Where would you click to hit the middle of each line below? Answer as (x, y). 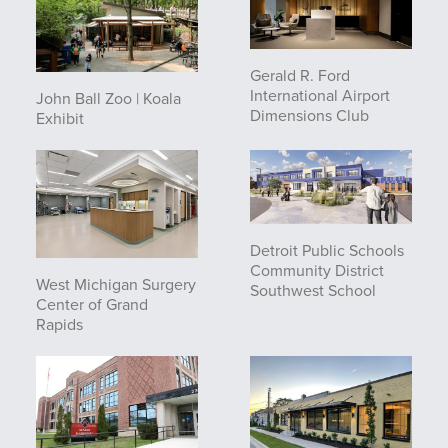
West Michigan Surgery (116, 284)
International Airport (320, 96)
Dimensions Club (309, 116)
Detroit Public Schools (327, 251)
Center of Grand (92, 304)
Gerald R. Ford (300, 76)
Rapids (59, 324)
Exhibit (60, 119)
